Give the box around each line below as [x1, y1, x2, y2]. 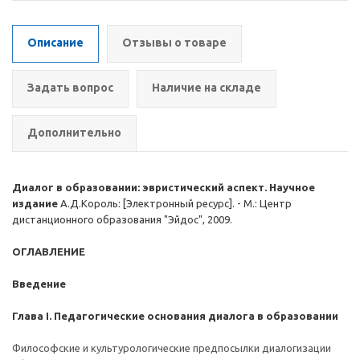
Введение [12, 278, 66, 289]
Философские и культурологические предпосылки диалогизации [12, 342, 331, 354]
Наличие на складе [152, 81, 261, 94]
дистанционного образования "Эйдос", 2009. [12, 214, 232, 225]
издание [12, 198, 60, 209]
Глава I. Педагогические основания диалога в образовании [12, 310, 338, 321]
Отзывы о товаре [122, 36, 227, 49]
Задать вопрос [27, 81, 113, 94]
